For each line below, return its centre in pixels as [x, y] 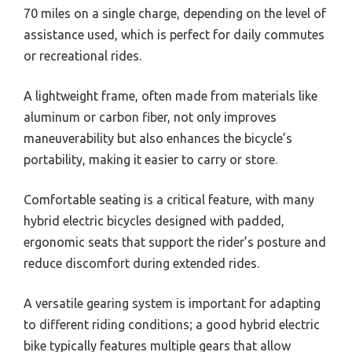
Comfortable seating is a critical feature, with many [169, 199]
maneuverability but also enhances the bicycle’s [158, 138]
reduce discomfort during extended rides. [141, 263]
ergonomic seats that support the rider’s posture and [175, 242]
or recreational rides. [82, 55]
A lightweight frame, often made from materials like [170, 95]
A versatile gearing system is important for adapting [172, 303]
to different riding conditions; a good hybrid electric [172, 324]
